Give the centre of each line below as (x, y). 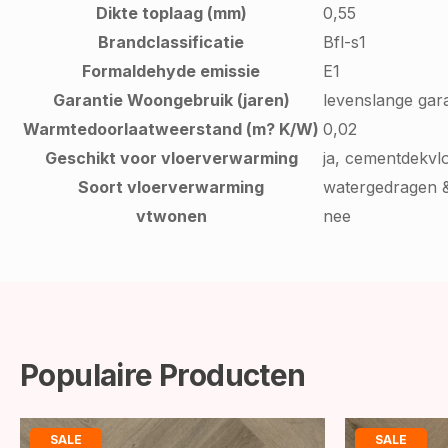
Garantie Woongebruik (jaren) (171, 100)
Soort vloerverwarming (171, 187)
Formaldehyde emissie (171, 71)
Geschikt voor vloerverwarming (171, 158)
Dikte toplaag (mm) (171, 13)
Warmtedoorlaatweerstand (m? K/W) (171, 129)
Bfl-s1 (344, 42)
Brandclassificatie (171, 42)
